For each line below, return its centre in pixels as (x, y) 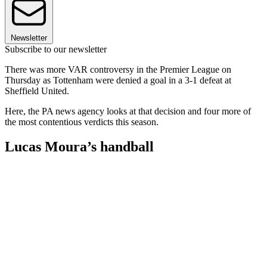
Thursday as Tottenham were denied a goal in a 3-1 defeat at (118, 80)
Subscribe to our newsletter (56, 49)
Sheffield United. (37, 91)
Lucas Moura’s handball (79, 147)
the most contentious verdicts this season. (82, 122)
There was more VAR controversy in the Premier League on (118, 69)
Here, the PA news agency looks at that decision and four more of (128, 111)
